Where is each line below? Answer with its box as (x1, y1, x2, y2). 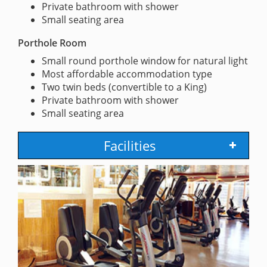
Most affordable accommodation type (42, 67, 212, 80)
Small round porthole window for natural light (42, 54, 248, 67)
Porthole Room (18, 36, 86, 49)
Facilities (104, 136, 156, 154)
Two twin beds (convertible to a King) (42, 80, 207, 94)
